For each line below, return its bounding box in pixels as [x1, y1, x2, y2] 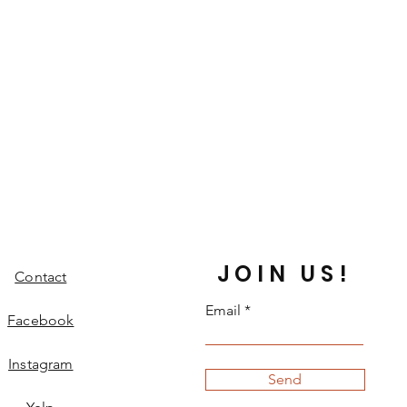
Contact [15, 268, 67, 285]
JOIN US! [217, 259, 353, 289]
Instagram [8, 355, 74, 372]
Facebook [7, 312, 74, 329]
